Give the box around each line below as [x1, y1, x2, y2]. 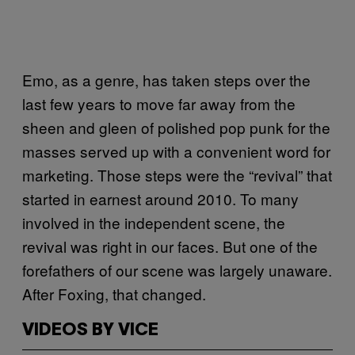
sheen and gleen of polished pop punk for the [22, 116, 330, 138]
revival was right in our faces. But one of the [22, 235, 318, 257]
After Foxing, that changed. [22, 282, 206, 304]
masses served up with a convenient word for [22, 139, 330, 162]
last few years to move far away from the [22, 92, 296, 114]
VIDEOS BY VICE [22, 322, 158, 338]
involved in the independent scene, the [22, 211, 285, 233]
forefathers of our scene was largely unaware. [22, 258, 332, 281]
